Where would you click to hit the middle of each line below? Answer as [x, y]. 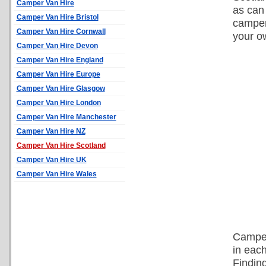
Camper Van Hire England [60, 60]
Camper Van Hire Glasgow [61, 88]
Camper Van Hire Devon [57, 46]
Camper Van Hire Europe [58, 74]
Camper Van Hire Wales [56, 174]
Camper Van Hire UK [51, 160]
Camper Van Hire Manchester [66, 117]
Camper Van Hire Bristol [57, 17]
